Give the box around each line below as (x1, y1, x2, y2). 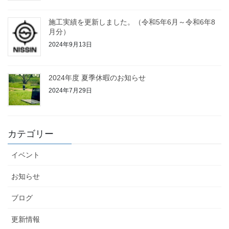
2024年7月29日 (49, 86, 92, 94)
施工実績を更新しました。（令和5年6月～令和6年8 (49, 18, 215, 27)
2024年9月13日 (49, 40, 92, 48)
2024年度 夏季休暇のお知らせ (49, 74, 146, 82)
